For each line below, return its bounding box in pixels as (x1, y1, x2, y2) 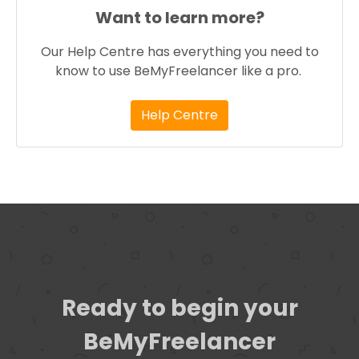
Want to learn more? (95, 6, 264, 29)
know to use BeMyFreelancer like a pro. (54, 62, 305, 80)
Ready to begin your (61, 292, 298, 324)
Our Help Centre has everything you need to (40, 42, 319, 61)
